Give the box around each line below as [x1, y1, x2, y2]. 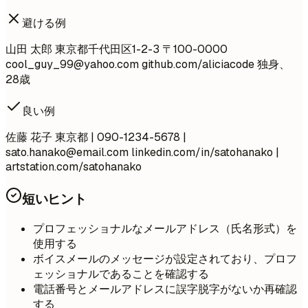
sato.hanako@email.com [5, 145, 129, 160]
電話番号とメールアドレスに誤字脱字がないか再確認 [33, 281, 297, 296]
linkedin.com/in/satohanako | [129, 145, 279, 160]
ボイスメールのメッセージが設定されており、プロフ [33, 251, 297, 266]
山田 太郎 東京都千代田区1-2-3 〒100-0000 [5, 42, 228, 57]
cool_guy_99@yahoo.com [5, 57, 139, 72]
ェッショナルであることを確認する [33, 266, 209, 281]
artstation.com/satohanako [5, 159, 142, 175]
